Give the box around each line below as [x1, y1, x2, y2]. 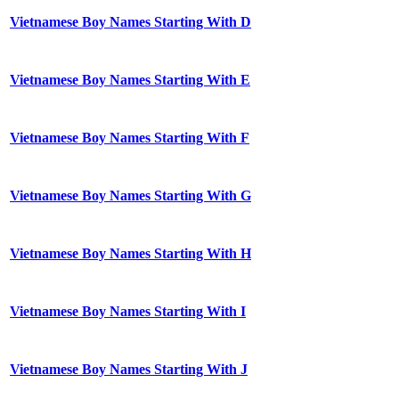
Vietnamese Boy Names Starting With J [10, 362, 248, 378]
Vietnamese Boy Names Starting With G [10, 188, 251, 204]
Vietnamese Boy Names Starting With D [10, 14, 251, 30]
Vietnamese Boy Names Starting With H [10, 246, 251, 262]
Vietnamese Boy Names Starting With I [10, 304, 246, 320]
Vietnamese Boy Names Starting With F [10, 130, 249, 146]
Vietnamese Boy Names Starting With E [10, 72, 250, 88]
